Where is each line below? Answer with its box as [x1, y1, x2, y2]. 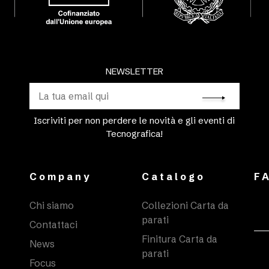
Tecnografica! [106, 128, 163, 140]
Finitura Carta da [141, 233, 217, 246]
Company [29, 171, 92, 183]
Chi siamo [29, 199, 74, 212]
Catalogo [141, 171, 205, 183]
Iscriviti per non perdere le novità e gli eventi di [34, 115, 235, 127]
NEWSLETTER [105, 65, 163, 77]
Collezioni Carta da [141, 199, 229, 212]
